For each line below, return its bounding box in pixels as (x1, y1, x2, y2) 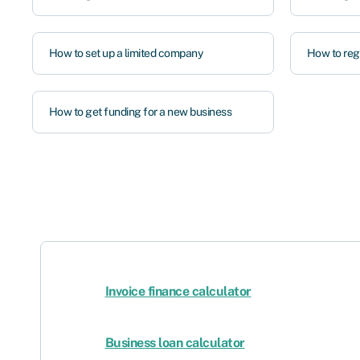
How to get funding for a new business (48, 105, 231, 118)
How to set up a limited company (48, 47, 202, 59)
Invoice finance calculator (104, 284, 252, 299)
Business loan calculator (104, 335, 245, 350)
